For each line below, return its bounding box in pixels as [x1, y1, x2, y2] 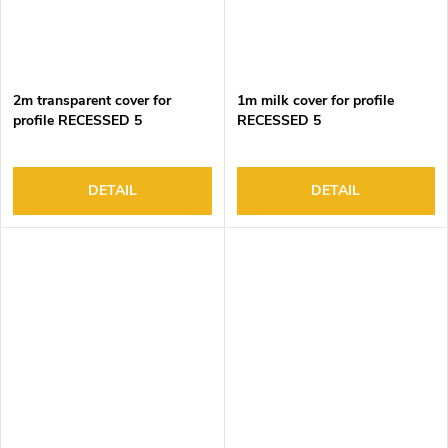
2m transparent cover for [13, 90, 171, 110]
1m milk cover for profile [236, 90, 394, 110]
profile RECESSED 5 [13, 110, 142, 130]
